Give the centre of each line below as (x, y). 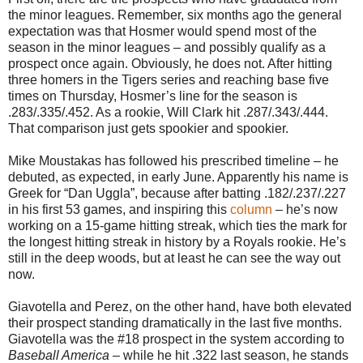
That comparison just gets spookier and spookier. (148, 128)
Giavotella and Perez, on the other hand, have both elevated (180, 306)
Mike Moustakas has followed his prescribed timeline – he (173, 160)
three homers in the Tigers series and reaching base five (169, 79)
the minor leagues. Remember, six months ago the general (175, 15)
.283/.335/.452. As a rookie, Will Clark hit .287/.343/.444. (168, 112)
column (251, 209)
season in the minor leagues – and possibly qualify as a (167, 47)
